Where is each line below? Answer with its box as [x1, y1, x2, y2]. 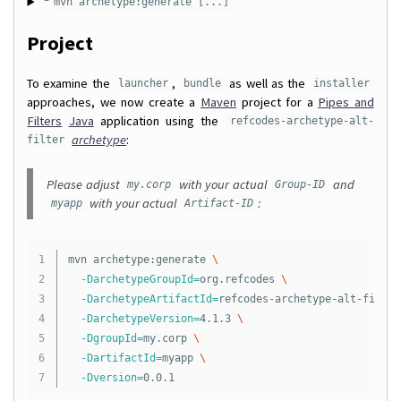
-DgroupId [80, 331, 137, 345]
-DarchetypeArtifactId [80, 292, 212, 305]
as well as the [226, 74, 309, 91]
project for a [236, 93, 319, 110]
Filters [27, 112, 63, 129]
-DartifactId [80, 351, 156, 364]
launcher [117, 77, 168, 90]
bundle [183, 77, 222, 90]
